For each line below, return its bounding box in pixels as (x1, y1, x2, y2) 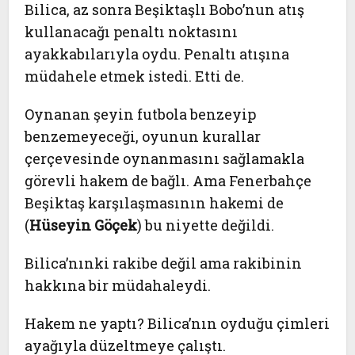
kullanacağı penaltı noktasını (25, 22, 239, 41)
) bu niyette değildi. (137, 216, 275, 235)
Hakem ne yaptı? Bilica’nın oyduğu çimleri (25, 314, 330, 333)
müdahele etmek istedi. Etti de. (25, 67, 245, 86)
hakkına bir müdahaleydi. (25, 276, 212, 295)
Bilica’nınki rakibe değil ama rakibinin (25, 254, 303, 273)
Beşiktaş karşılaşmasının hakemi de (25, 193, 284, 212)
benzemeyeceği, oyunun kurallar (25, 127, 261, 146)
